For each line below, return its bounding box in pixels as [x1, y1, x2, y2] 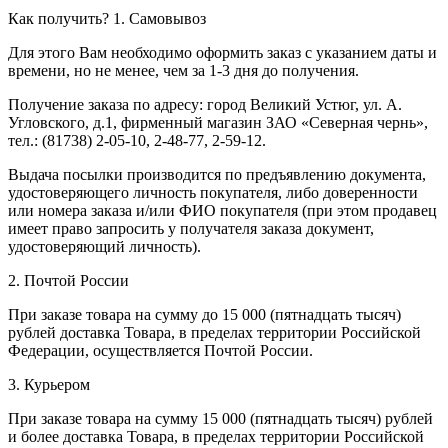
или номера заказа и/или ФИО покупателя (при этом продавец [8, 201, 437, 219]
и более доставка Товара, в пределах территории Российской [8, 427, 424, 445]
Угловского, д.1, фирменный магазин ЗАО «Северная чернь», [8, 113, 428, 131]
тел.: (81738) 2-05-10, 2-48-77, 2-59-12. [8, 131, 266, 149]
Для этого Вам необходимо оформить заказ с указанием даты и [8, 43, 437, 61]
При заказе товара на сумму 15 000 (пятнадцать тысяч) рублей [8, 409, 433, 427]
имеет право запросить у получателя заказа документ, [8, 219, 374, 237]
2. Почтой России [8, 271, 129, 289]
